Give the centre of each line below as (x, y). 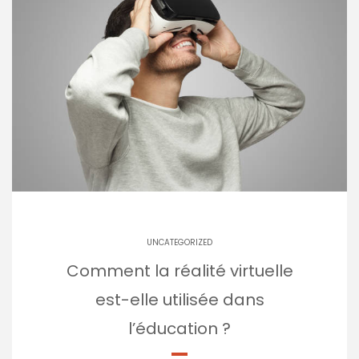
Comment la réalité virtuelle (179, 270)
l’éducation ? (179, 328)
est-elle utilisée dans (179, 299)
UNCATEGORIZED (179, 242)
